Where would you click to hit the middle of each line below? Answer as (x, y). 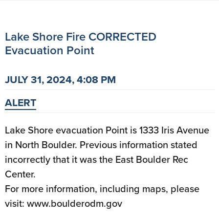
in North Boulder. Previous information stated (101, 145)
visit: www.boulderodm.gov (64, 203)
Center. (20, 174)
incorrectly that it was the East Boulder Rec (97, 159)
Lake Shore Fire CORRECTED (81, 37)
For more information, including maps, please (102, 189)
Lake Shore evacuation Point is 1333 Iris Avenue (107, 130)
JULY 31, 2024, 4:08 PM (60, 79)
